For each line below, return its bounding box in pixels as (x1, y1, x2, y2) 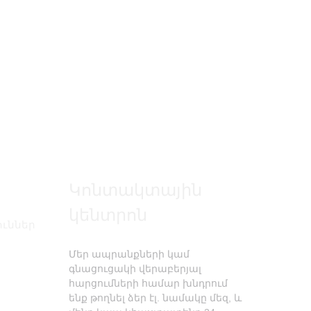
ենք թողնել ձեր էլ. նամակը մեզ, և (68, 292, 242, 303)
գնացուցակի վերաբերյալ (68, 262, 201, 274)
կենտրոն (68, 205, 147, 224)
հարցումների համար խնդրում (68, 277, 228, 289)
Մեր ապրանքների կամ (68, 248, 190, 260)
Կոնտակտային (68, 180, 202, 199)
